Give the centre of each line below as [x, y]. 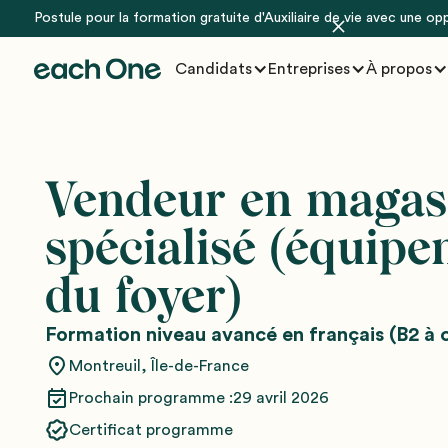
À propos [398, 69]
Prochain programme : [151, 398]
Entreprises [308, 69]
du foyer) [143, 295]
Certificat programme [151, 430]
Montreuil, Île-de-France [159, 366]
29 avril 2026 [281, 398]
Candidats [213, 69]
